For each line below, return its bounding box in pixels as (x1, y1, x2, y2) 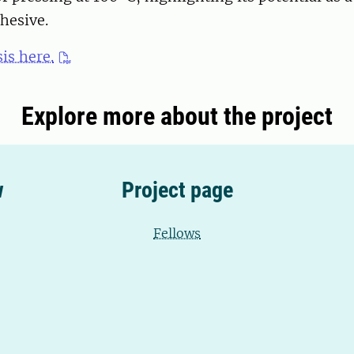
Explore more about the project (21, 101, 333, 132)
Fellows (153, 225, 201, 242)
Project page (121, 177, 233, 204)
